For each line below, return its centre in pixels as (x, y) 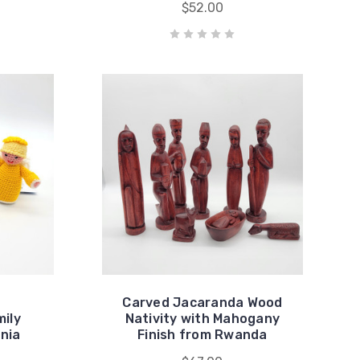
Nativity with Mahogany (202, 319)
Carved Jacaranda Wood (202, 303)
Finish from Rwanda (202, 335)
